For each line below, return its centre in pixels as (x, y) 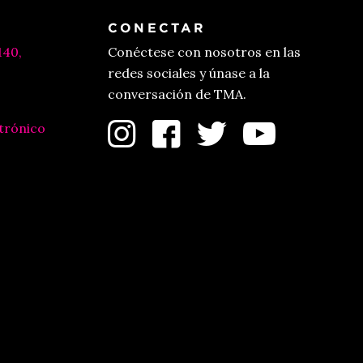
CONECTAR (157, 27)
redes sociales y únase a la (188, 73)
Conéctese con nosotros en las (204, 51)
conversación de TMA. (177, 94)
